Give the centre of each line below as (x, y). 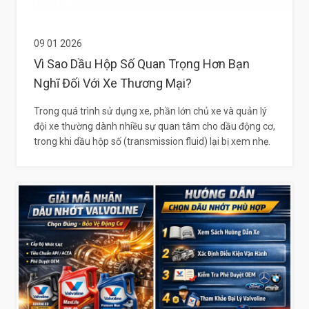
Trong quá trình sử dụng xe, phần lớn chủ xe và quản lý (150, 111)
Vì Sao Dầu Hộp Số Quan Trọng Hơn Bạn (142, 64)
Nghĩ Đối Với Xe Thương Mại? (113, 83)
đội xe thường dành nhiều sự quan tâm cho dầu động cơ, (154, 127)
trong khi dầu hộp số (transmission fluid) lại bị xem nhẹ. (152, 142)
